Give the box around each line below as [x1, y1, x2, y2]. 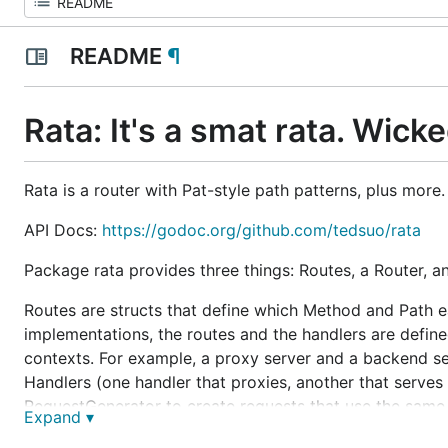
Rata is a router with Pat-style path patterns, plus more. [24, 179, 445, 200]
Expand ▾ [24, 407, 94, 427]
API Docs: [24, 219, 102, 240]
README [64, 43, 167, 69]
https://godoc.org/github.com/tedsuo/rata [102, 219, 421, 240]
